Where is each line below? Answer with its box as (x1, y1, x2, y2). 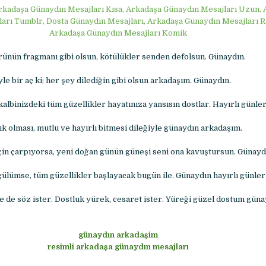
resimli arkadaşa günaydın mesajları (47, 242, 189, 252)
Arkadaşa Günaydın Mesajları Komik (49, 28, 187, 38)
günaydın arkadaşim (78, 230, 158, 240)
